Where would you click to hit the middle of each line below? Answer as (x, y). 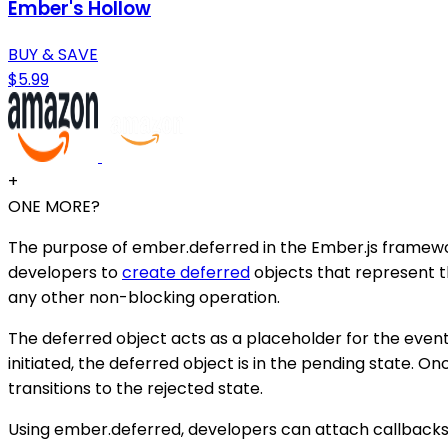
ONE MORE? (54, 206)
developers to (65, 272)
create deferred (186, 272)
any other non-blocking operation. (144, 297)
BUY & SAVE (53, 54)
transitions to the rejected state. (135, 388)
